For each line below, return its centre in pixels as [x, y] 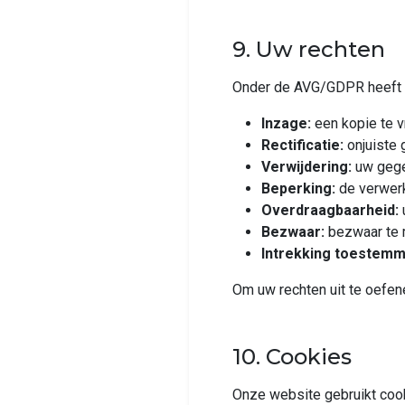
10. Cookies [292, 357]
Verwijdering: [306, 167]
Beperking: [298, 188]
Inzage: [286, 123]
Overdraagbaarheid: [330, 210]
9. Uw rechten [309, 49]
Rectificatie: [302, 145]
